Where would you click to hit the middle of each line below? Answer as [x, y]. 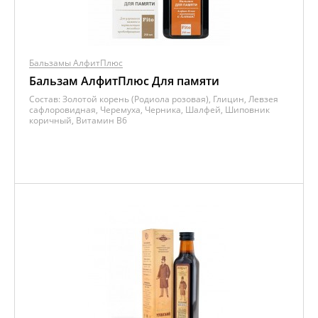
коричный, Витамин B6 [78, 120]
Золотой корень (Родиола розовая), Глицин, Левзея [170, 99]
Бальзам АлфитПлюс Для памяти [124, 81]
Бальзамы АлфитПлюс [76, 63]
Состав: [46, 99]
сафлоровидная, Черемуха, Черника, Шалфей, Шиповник [149, 110]
